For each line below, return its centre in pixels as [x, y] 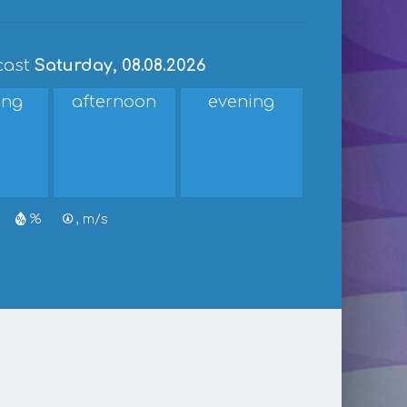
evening [242, 102]
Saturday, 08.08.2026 [120, 65]
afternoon [114, 102]
